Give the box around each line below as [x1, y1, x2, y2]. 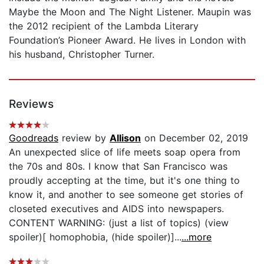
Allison [110, 131, 141, 144]
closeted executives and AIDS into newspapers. [9, 202, 224, 214]
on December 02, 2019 [141, 131, 248, 144]
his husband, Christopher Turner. [9, 48, 154, 60]
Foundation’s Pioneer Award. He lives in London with [9, 34, 246, 46]
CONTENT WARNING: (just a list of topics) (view [9, 216, 229, 229]
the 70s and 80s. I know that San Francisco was [9, 160, 227, 172]
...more [181, 230, 212, 243]
